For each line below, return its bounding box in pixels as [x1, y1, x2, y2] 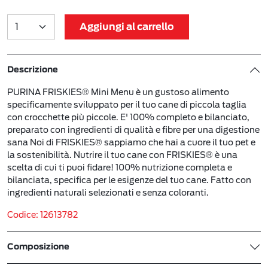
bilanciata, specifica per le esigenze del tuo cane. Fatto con [7, 175, 251, 185]
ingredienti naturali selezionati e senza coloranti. [7, 187, 209, 197]
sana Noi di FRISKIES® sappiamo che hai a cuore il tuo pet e [7, 137, 255, 147]
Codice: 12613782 [7, 209, 78, 220]
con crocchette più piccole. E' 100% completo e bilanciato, [7, 112, 249, 122]
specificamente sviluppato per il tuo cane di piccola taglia [7, 99, 246, 109]
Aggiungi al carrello [80, 22, 174, 32]
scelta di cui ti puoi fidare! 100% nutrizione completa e [7, 162, 232, 172]
